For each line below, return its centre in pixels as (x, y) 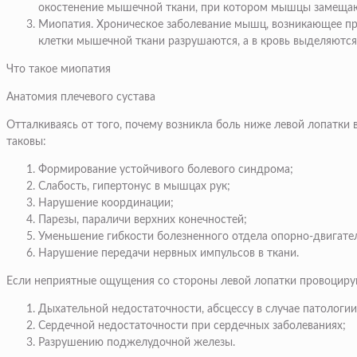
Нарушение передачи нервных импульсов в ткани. (169, 254)
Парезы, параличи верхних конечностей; (143, 220)
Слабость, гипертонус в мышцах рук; (134, 187)
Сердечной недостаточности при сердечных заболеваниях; (192, 326)
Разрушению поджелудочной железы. (137, 343)
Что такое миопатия (59, 70)
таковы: (26, 142)
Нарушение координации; (106, 204)
